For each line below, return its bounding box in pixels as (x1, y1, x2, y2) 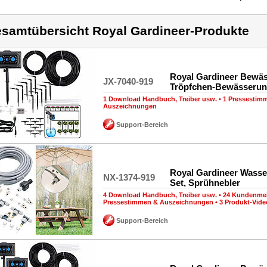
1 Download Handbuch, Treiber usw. (103, 95, 217, 103)
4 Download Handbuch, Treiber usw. (103, 191, 217, 198)
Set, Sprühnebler (170, 178, 240, 188)
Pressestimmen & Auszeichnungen (103, 198, 213, 206)
